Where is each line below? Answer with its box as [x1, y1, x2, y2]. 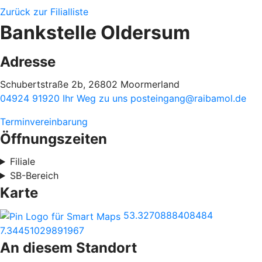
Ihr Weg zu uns [63, 92, 130, 104]
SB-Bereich [9, 170, 58, 181]
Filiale [9, 156, 35, 167]
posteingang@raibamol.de [130, 92, 246, 104]
